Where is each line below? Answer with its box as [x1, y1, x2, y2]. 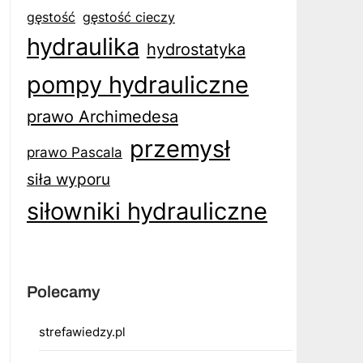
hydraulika [26, 32, 139, 61]
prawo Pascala [26, 144, 122, 160]
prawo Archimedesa [26, 107, 178, 126]
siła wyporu [26, 170, 110, 189]
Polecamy [26, 282, 100, 301]
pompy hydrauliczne [26, 70, 249, 99]
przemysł [129, 135, 230, 163]
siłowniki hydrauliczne [26, 197, 267, 225]
